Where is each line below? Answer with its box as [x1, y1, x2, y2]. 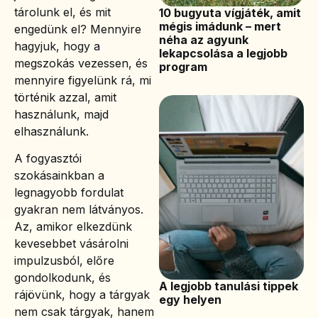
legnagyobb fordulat [14, 185, 124, 200]
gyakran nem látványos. [14, 202, 143, 217]
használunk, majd [14, 106, 109, 121]
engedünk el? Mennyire [14, 21, 141, 36]
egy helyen [159, 292, 221, 307]
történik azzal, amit [14, 89, 116, 104]
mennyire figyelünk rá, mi [14, 72, 151, 87]
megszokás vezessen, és [14, 55, 148, 70]
